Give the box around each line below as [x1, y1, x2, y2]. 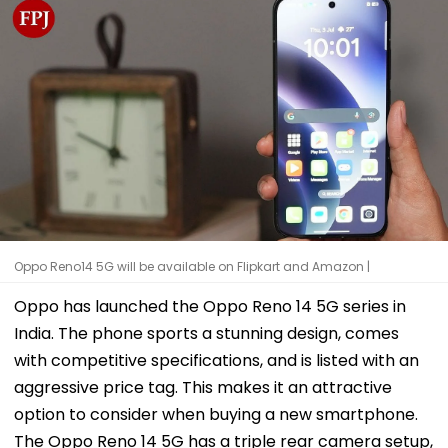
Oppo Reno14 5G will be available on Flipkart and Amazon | [14, 257, 370, 275]
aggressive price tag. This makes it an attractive [14, 375, 392, 399]
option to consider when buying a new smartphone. [14, 402, 418, 426]
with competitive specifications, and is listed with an [14, 348, 419, 372]
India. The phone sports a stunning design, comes [14, 321, 399, 345]
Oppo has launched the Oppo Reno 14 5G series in [14, 294, 406, 318]
